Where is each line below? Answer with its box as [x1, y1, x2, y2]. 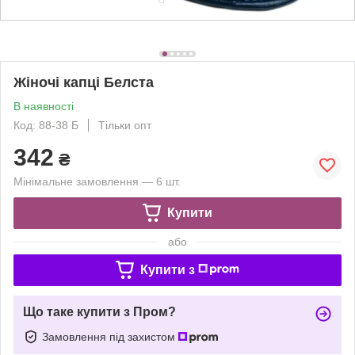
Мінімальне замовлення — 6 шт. [13, 174, 181, 188]
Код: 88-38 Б [13, 118, 78, 132]
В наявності [13, 99, 74, 113]
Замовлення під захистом [42, 330, 178, 343]
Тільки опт [98, 118, 151, 132]
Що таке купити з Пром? [23, 304, 176, 319]
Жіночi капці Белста [13, 74, 154, 90]
